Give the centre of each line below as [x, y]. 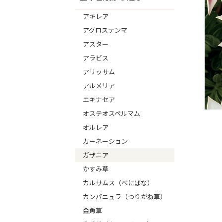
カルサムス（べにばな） [118, 183]
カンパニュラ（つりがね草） [125, 196]
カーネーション [105, 141]
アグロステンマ [105, 30]
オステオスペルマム [111, 113]
